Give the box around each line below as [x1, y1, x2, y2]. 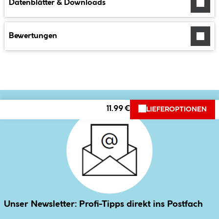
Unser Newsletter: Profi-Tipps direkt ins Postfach [4, 199, 203, 208]
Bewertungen [9, 32, 57, 40]
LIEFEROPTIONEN [146, 106, 207, 113]
